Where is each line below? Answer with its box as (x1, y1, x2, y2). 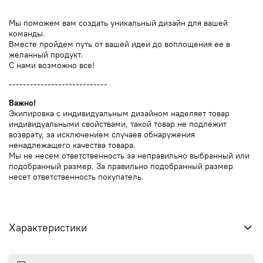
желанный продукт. (9, 49, 83, 60)
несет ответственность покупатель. (9, 171, 144, 182)
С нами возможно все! (9, 59, 95, 70)
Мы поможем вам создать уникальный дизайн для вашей (9, 17, 228, 28)
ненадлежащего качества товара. (9, 139, 136, 150)
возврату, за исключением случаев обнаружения (9, 129, 195, 140)
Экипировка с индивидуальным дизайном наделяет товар (9, 107, 230, 119)
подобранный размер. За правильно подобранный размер (9, 160, 233, 171)
